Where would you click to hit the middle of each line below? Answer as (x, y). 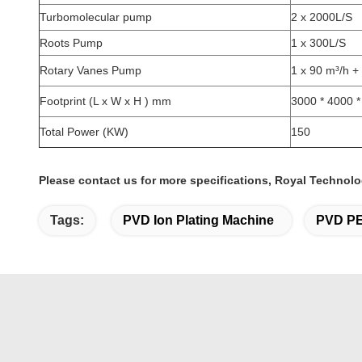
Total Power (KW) (84, 132)
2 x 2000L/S (322, 17)
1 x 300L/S (318, 43)
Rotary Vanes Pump (90, 70)
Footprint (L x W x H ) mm (105, 101)
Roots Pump (71, 43)
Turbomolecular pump (96, 17)
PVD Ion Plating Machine (198, 220)
